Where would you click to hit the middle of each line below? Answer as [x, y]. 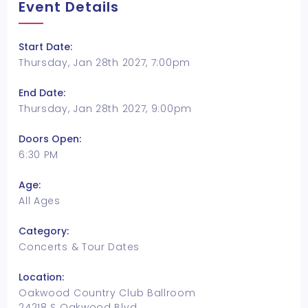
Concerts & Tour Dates [79, 247]
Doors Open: [50, 139]
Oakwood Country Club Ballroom [107, 293]
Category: [44, 231]
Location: [42, 277]
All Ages [40, 201]
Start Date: [46, 47]
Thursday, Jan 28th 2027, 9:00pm [105, 109]
